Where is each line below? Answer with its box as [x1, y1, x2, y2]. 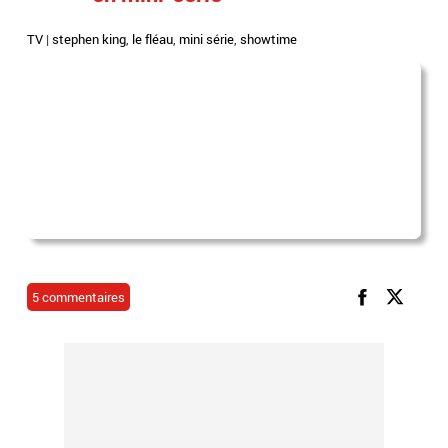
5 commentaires [32, 287, 126, 306]
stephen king [52, 30, 127, 48]
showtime [240, 30, 298, 48]
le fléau [132, 30, 174, 48]
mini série [179, 30, 235, 48]
